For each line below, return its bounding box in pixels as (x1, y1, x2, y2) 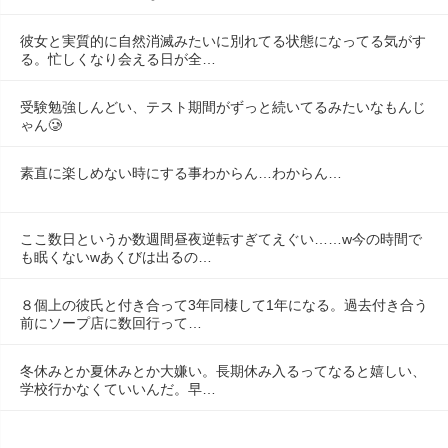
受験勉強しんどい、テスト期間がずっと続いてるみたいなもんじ (20, 98, 426, 115)
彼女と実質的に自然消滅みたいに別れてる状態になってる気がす (20, 32, 426, 49)
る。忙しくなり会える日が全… (20, 50, 216, 67)
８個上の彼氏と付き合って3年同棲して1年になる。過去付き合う (20, 296, 428, 313)
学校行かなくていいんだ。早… (20, 380, 216, 397)
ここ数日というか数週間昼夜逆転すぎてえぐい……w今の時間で (20, 230, 422, 247)
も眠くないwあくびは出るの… (20, 248, 212, 265)
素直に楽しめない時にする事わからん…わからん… (20, 164, 342, 181)
